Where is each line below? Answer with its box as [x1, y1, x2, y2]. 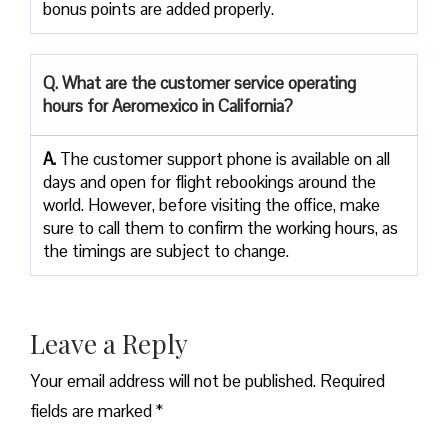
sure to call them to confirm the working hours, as [43, 216, 398, 239]
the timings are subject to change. [43, 239, 293, 262]
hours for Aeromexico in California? [43, 94, 293, 117]
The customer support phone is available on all [60, 147, 390, 170]
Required [320, 369, 385, 392]
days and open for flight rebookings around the [43, 170, 376, 193]
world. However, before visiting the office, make [43, 193, 380, 216]
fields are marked [30, 399, 156, 422]
